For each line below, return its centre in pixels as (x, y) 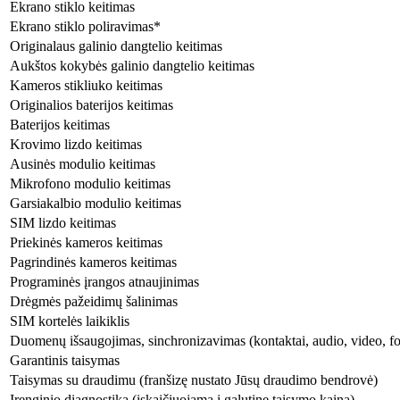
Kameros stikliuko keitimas (86, 85)
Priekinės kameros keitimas (86, 242)
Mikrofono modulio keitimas (90, 183)
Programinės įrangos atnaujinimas (104, 281)
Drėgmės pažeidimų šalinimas (94, 301)
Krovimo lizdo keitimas (76, 144)
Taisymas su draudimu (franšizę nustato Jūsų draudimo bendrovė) (194, 379)
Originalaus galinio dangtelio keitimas (116, 46)
